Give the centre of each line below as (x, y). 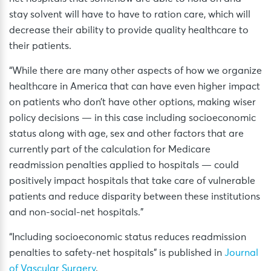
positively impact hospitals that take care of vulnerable (132, 181)
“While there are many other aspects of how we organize (135, 71)
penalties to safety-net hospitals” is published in (117, 253)
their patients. (40, 46)
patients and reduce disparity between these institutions (135, 197)
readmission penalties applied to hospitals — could (124, 165)
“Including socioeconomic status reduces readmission (128, 237)
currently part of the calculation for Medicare (110, 150)
